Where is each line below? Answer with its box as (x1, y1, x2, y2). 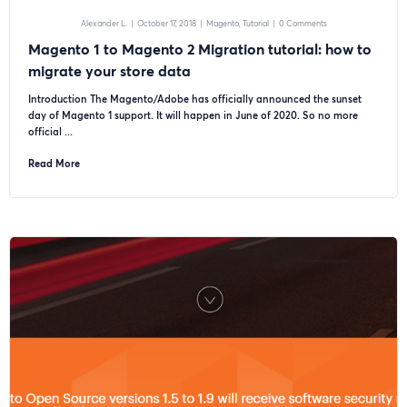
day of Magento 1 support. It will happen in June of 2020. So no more (28, 108, 358, 122)
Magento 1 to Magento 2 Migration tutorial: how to (28, 39, 372, 58)
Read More (28, 156, 80, 170)
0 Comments (278, 18, 327, 28)
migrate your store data (28, 61, 191, 80)
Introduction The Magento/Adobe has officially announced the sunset (28, 92, 362, 105)
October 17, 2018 (136, 18, 196, 28)
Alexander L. (80, 18, 127, 28)
